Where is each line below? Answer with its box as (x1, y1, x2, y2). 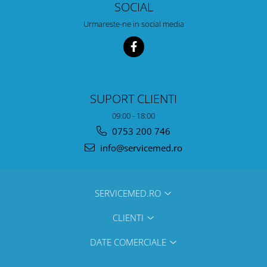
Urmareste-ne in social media (83, 18, 184, 29)
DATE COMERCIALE (89, 235, 169, 248)
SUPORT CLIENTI (90, 89, 177, 107)
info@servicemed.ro (98, 141, 182, 154)
